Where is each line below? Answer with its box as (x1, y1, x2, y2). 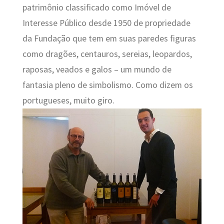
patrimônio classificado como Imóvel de (22, 2, 171, 13)
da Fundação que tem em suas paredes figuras (22, 33, 196, 44)
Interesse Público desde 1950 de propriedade (22, 17, 190, 29)
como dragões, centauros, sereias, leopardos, (22, 48, 192, 60)
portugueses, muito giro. (22, 95, 114, 106)
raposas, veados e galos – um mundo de (22, 64, 171, 75)
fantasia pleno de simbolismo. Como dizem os (22, 79, 193, 91)
